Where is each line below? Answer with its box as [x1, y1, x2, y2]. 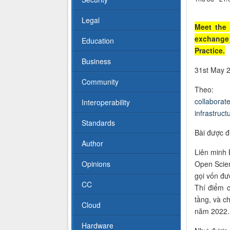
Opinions [82, 159, 110, 169]
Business [82, 56, 111, 67]
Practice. [194, 45, 225, 56]
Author [82, 138, 103, 149]
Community [82, 76, 119, 87]
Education [82, 35, 114, 46]
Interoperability [82, 97, 130, 108]
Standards [82, 118, 115, 128]
